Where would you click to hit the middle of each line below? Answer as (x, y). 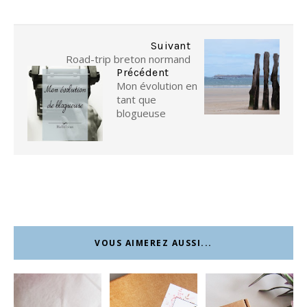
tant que (136, 100)
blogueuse (141, 113)
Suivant (170, 46)
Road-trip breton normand (128, 59)
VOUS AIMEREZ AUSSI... (153, 243)
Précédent (143, 73)
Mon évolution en (157, 86)
